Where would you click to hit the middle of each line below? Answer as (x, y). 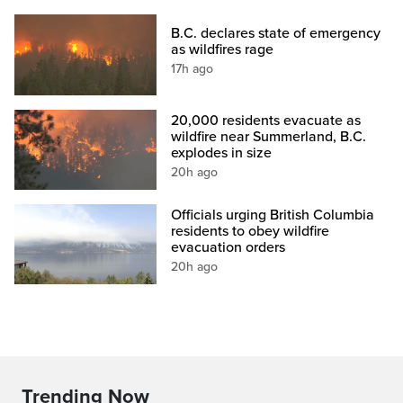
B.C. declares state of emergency (276, 34)
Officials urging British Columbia (273, 215)
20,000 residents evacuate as (266, 120)
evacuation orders (228, 247)
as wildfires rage (223, 50)
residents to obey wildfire (251, 231)
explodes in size (222, 152)
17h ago (193, 69)
